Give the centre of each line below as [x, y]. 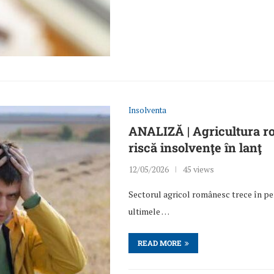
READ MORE [160, 243]
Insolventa [148, 110]
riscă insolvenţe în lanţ [195, 147]
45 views [199, 169]
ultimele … [149, 211]
